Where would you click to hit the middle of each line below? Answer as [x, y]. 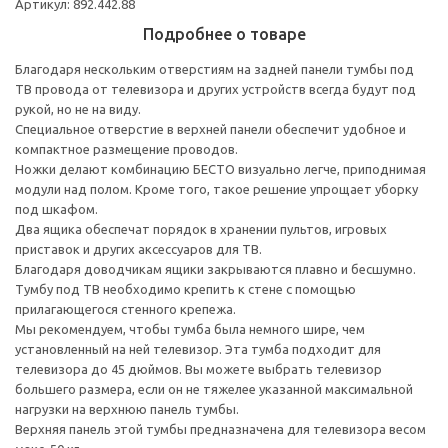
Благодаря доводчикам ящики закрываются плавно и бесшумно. [215, 268]
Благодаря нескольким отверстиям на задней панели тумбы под [214, 68]
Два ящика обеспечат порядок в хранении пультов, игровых [201, 228]
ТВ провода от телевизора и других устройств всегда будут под [215, 88]
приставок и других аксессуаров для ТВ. [138, 248]
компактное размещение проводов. [126, 148]
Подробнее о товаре [224, 33]
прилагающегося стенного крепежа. [125, 308]
